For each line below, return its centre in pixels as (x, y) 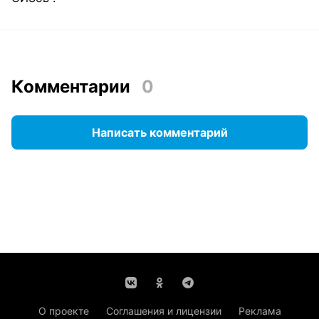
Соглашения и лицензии (163, 311)
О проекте (63, 311)
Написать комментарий (159, 132)
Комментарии (71, 86)
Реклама (260, 311)
